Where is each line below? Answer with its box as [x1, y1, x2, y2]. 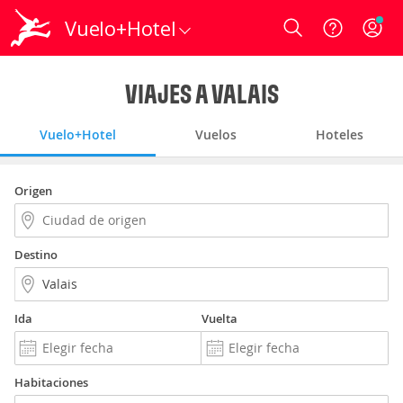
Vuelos [195, 126, 237, 143]
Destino [14, 246, 58, 263]
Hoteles [316, 126, 363, 143]
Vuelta [201, 310, 237, 327]
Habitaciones [14, 374, 88, 390]
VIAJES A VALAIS [124, 77, 279, 110]
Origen [14, 183, 52, 199]
